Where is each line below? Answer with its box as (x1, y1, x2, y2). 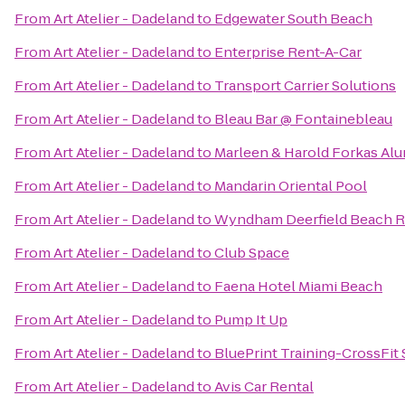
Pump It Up (214, 310, 287, 329)
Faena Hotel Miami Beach (214, 277, 382, 296)
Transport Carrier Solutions (214, 76, 396, 95)
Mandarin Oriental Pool (214, 176, 367, 195)
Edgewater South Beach (214, 9, 372, 28)
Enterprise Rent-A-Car (214, 42, 362, 61)
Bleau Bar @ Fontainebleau (214, 109, 392, 128)
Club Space (214, 243, 289, 262)
